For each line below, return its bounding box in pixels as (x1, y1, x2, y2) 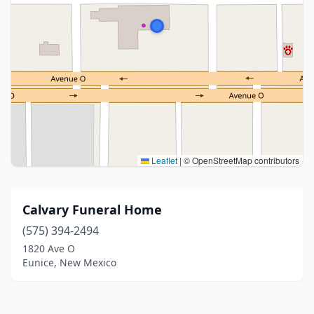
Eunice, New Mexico (22, 256, 116, 269)
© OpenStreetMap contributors (182, 154, 299, 166)
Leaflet (149, 154, 177, 166)
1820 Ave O (22, 242, 75, 255)
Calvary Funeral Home (22, 201, 162, 218)
